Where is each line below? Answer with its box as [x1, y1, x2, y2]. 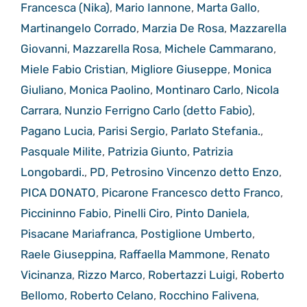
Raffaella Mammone [119, 247, 225, 262]
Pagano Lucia [21, 124, 93, 138]
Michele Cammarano [164, 42, 273, 56]
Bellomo [21, 288, 64, 303]
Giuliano [21, 83, 64, 97]
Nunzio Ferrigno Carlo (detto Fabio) [64, 103, 252, 118]
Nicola [246, 83, 279, 97]
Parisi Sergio [98, 124, 165, 138]
